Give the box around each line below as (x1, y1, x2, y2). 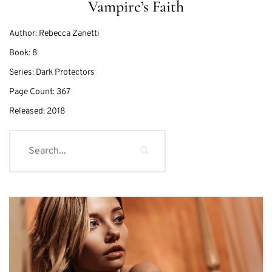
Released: (9, 106, 47, 117)
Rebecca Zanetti (39, 29, 100, 39)
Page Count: (9, 87, 56, 98)
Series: (9, 67, 36, 78)
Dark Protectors (36, 67, 95, 78)
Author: (9, 29, 37, 39)
